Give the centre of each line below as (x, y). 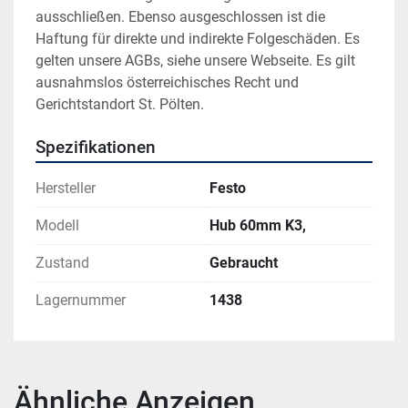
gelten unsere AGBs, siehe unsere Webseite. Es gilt (195, 61)
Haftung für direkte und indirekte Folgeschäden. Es (198, 39)
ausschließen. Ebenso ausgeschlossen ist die (180, 17)
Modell (57, 226)
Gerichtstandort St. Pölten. (120, 105)
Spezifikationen (96, 148)
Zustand (62, 263)
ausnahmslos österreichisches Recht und (167, 83)
